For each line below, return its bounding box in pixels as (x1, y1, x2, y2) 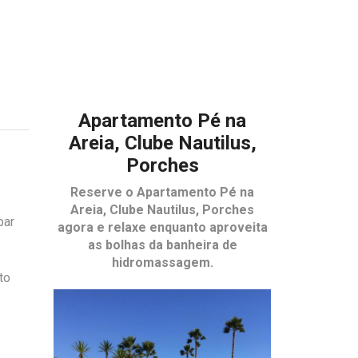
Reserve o (70, 185, 137, 201)
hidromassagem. (111, 255, 213, 271)
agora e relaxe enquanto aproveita (57, 220, 268, 236)
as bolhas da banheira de (87, 237, 237, 253)
